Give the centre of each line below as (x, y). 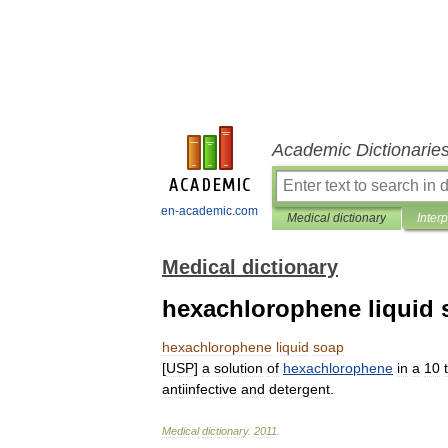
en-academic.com (209, 211)
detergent (299, 389)
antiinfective (199, 389)
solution (238, 368)
